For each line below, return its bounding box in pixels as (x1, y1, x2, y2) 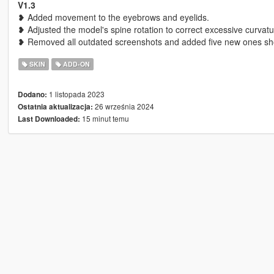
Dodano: (17, 89, 47, 100)
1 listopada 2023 (46, 89, 105, 100)
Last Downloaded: (17, 114, 80, 125)
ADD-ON (61, 59, 90, 69)
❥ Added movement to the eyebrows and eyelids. (17, 11, 209, 24)
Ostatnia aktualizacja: (17, 102, 93, 113)
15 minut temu (80, 113, 129, 124)
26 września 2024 (92, 101, 154, 112)
